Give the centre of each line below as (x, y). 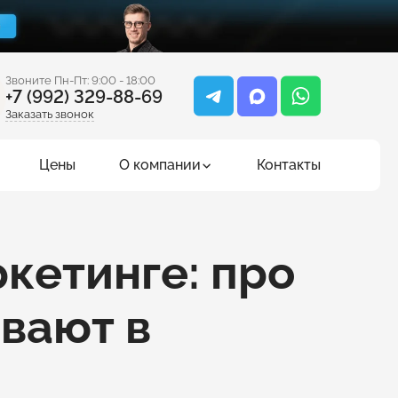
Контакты (288, 165)
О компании (159, 165)
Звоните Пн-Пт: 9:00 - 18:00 (80, 81)
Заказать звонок (50, 115)
